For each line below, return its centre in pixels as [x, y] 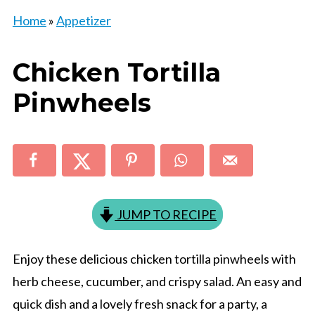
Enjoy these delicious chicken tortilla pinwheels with [154, 258]
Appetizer [83, 20]
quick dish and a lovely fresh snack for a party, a [140, 303]
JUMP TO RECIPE [166, 214]
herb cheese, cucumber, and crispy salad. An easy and [157, 281]
